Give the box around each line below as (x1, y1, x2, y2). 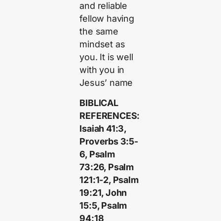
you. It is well (79, 52, 133, 63)
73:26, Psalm (79, 161, 134, 172)
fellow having (79, 13, 134, 24)
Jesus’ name (79, 77, 133, 88)
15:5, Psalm (79, 200, 127, 211)
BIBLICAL (79, 97, 118, 108)
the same (79, 26, 118, 37)
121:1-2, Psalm (79, 174, 139, 185)
